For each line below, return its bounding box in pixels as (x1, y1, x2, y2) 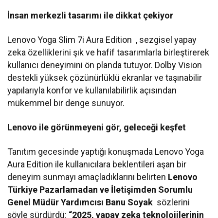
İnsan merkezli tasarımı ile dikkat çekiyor (7, 10, 174, 20)
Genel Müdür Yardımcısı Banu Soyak (7, 197, 155, 207)
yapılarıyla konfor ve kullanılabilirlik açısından (7, 85, 177, 95)
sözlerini (155, 197, 190, 207)
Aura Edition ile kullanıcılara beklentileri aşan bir (7, 159, 187, 169)
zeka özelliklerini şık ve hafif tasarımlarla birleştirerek (7, 47, 210, 57)
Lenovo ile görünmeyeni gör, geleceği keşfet (7, 122, 186, 132)
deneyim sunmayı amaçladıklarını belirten (7, 171, 168, 182)
